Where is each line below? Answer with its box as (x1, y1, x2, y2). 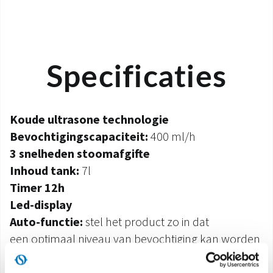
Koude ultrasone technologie (10, 112, 169, 127)
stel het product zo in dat (83, 214, 209, 229)
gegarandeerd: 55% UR (10, 248, 126, 263)
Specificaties (46, 63, 227, 93)
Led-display (10, 197, 72, 212)
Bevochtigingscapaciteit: (10, 129, 148, 144)
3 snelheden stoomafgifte (10, 146, 150, 161)
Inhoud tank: (10, 163, 79, 178)
